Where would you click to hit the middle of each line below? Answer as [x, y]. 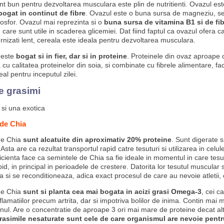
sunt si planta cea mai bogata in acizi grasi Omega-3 [112, 191]
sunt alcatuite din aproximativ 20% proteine [97, 139]
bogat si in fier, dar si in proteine [71, 56]
